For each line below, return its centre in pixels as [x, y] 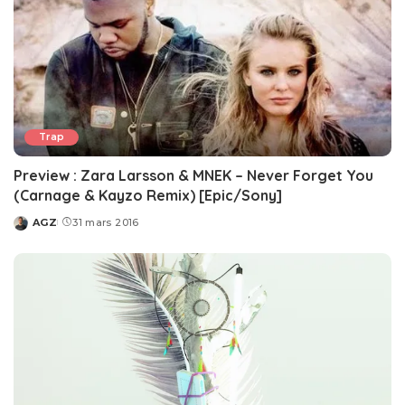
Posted [34, 229]
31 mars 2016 [106, 223]
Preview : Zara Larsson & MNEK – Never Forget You [193, 176]
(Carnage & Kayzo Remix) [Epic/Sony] [148, 196]
